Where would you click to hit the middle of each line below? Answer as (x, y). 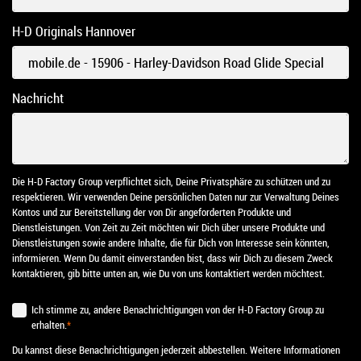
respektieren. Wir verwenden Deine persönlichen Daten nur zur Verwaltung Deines (176, 196)
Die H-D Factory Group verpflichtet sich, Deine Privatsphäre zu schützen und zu (171, 181)
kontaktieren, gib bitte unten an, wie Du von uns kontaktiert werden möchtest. (168, 273)
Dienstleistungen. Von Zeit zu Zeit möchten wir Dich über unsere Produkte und (168, 227)
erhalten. (49, 324)
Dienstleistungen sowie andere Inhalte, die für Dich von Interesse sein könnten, (171, 242)
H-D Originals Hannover (74, 32)
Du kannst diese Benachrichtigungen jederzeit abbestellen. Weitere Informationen (176, 349)
